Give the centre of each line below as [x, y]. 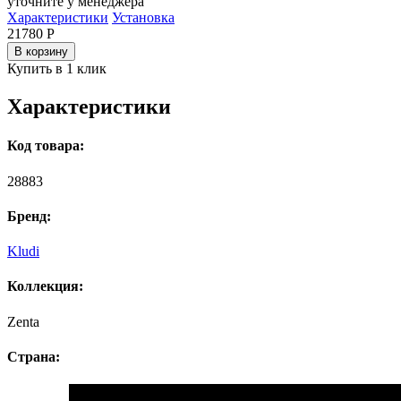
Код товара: [46, 146]
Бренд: [29, 216]
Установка [143, 18]
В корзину [41, 52]
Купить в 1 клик [57, 69]
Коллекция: [45, 286]
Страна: [34, 356]
